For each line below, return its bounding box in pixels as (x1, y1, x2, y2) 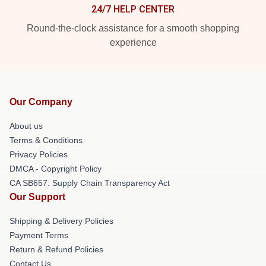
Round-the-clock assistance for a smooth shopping (27, 23, 239, 33)
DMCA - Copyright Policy (9, 163, 102, 173)
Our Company (9, 96, 72, 107)
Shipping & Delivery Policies (9, 216, 113, 226)
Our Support (9, 191, 65, 202)
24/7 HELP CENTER (91, 3, 175, 15)
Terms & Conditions (9, 135, 83, 145)
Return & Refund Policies (9, 244, 103, 254)
